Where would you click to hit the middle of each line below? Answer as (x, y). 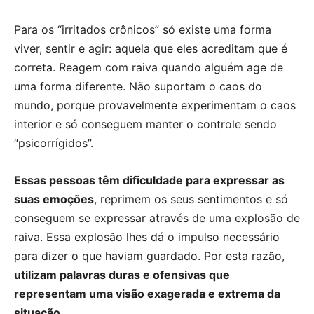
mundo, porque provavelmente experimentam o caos (155, 105)
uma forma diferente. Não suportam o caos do (138, 86)
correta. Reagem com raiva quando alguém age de (149, 67)
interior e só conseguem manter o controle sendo (145, 124)
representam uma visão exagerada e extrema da (147, 293)
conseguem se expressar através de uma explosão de (157, 218)
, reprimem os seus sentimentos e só (191, 199)
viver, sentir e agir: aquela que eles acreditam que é (151, 48)
